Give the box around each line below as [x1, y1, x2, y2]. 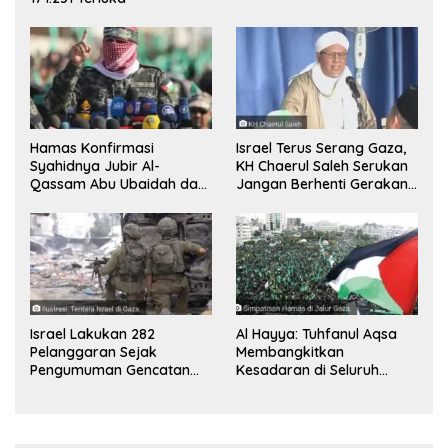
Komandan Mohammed [30, 192, 188, 211]
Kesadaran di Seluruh [236, 360, 379, 379]
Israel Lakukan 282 [30, 324, 155, 343]
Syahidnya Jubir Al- [30, 156, 160, 175]
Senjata [30, 378, 81, 397]
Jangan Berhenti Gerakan [236, 174, 408, 193]
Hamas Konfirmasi [30, 138, 154, 157]
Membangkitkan [236, 342, 344, 361]
